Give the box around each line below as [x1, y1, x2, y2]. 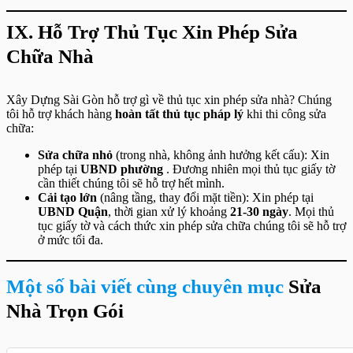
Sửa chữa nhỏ [38, 148, 113, 162]
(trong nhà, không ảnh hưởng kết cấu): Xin [113, 148, 329, 162]
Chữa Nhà [6, 46, 94, 67]
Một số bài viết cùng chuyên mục [6, 276, 284, 297]
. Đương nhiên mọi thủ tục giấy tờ [163, 162, 335, 176]
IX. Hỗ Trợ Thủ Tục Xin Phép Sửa [6, 21, 298, 43]
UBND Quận [38, 205, 108, 218]
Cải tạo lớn [38, 191, 97, 204]
